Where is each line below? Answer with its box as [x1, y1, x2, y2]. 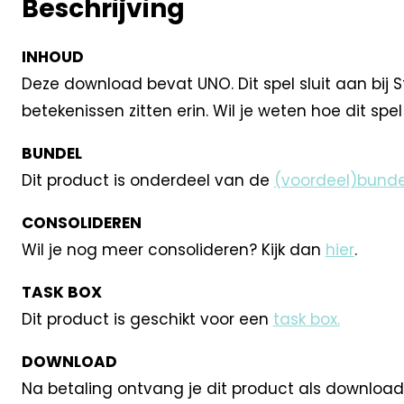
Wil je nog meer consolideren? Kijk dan [21, 238, 326, 261]
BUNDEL [21, 142, 82, 164]
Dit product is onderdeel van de [21, 169, 274, 191]
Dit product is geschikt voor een [21, 308, 273, 330]
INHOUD [21, 45, 84, 68]
